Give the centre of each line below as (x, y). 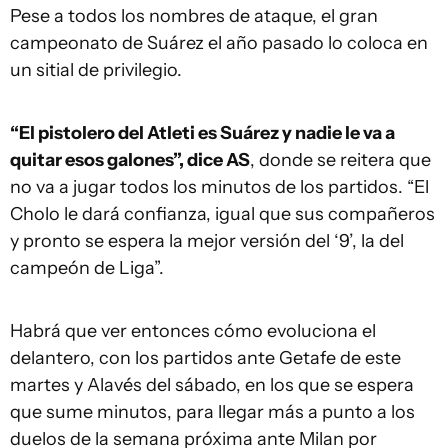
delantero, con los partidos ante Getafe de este (205, 358)
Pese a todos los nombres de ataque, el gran (194, 16)
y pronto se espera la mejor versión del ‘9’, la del (207, 241)
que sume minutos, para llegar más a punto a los (212, 412)
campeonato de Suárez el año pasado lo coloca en (219, 43)
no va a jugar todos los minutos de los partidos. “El (219, 187)
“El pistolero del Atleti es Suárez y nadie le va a (202, 133)
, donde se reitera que (340, 160)
